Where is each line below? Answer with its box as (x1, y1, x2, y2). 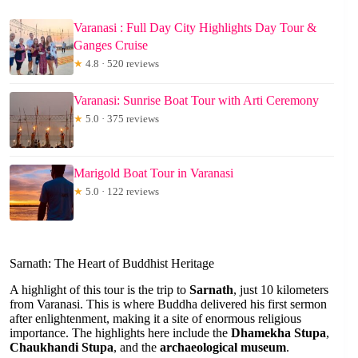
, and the (113, 340, 160, 355)
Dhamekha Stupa (231, 326, 326, 340)
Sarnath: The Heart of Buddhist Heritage (10, 257, 214, 271)
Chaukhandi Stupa (10, 340, 113, 355)
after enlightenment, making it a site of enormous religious (10, 312, 301, 326)
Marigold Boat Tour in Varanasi (74, 166, 233, 181)
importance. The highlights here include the (10, 326, 231, 340)
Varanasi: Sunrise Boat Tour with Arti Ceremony (74, 93, 319, 108)
